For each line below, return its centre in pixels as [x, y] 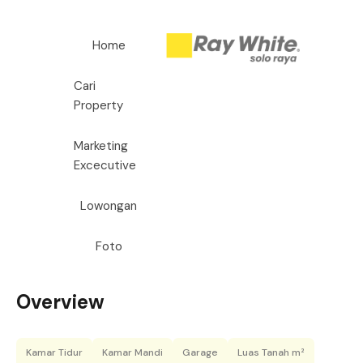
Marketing [101, 146]
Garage [200, 352]
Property [98, 105]
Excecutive [105, 165]
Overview [60, 302]
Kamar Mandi [132, 352]
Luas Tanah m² [271, 352]
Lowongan [109, 206]
